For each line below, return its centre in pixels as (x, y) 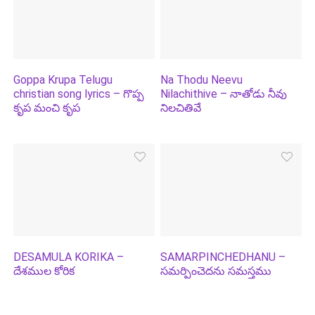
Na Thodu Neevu (202, 80)
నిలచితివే (181, 108)
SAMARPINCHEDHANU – (223, 257)
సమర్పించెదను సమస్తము (216, 271)
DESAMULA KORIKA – (69, 257)
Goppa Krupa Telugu (63, 80)
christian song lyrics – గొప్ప (79, 94)
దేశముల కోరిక (44, 271)
